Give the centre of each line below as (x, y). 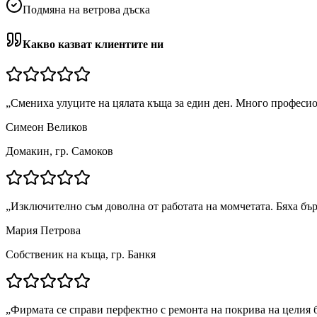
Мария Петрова (43, 231)
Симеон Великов (47, 127)
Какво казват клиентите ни (93, 45)
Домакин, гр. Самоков (59, 151)
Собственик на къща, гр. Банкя (81, 255)
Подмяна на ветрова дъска (86, 9)
